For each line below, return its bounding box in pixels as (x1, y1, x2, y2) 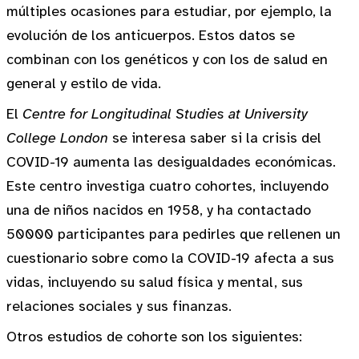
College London (6, 129, 108, 147)
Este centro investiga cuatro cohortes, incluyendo (6, 177, 329, 195)
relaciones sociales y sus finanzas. (6, 297, 232, 315)
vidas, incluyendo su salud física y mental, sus (6, 273, 303, 291)
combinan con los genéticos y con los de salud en (6, 50, 328, 68)
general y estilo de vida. (6, 75, 161, 92)
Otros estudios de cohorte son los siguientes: (6, 328, 302, 345)
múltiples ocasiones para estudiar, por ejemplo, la (6, 2, 332, 20)
